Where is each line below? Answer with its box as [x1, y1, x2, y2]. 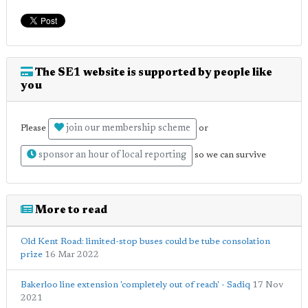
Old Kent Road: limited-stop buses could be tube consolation [21, 237, 270, 246]
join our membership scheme [64, 124, 190, 133]
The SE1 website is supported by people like [33, 67, 272, 78]
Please [21, 124, 48, 133]
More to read [33, 205, 107, 216]
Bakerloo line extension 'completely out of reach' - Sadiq [21, 280, 250, 289]
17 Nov [252, 280, 283, 289]
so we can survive [192, 151, 266, 160]
